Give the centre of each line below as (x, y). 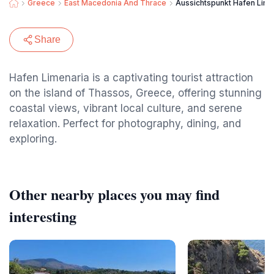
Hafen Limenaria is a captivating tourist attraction (131, 78)
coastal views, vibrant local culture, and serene (126, 108)
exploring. (33, 139)
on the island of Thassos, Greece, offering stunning (135, 93)
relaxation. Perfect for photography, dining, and (125, 124)
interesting (43, 216)
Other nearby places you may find (114, 194)
